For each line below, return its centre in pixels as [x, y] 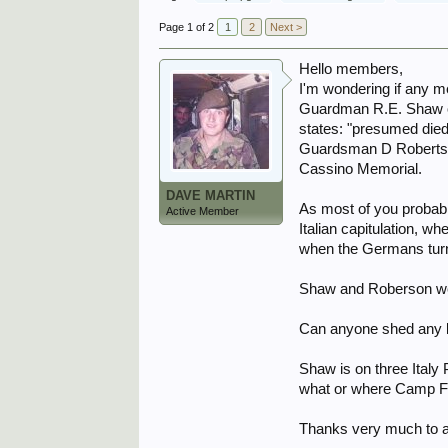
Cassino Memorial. [361, 169]
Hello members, [351, 69]
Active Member [203, 211]
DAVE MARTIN [211, 195]
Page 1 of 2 [187, 27]
